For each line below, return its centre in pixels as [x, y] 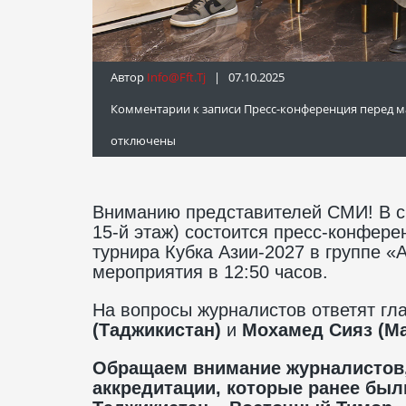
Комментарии [150, 108]
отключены [143, 140]
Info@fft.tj [176, 77]
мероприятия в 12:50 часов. [210, 271]
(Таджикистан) [157, 329]
